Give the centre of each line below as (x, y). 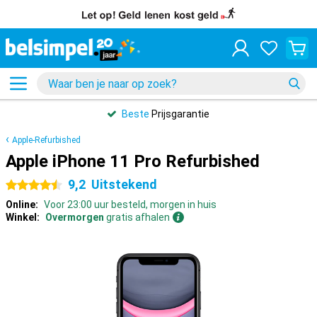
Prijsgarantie (179, 114)
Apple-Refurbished (46, 140)
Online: (22, 204)
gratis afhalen (137, 217)
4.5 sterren (30, 185)
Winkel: (23, 217)
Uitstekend (124, 184)
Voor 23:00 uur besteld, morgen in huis (130, 204)
